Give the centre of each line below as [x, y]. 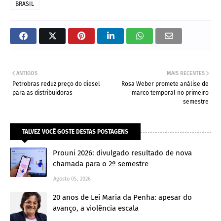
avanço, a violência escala [96, 208]
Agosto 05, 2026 [72, 179]
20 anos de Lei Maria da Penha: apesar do [122, 197]
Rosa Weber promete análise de [165, 84]
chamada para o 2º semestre [101, 164]
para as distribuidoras [42, 92]
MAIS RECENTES [186, 73]
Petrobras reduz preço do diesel [56, 84]
